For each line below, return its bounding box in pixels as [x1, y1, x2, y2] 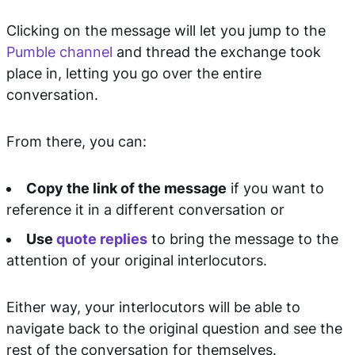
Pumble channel [6, 44, 113, 60]
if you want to [227, 180, 324, 197]
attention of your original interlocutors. [6, 252, 267, 269]
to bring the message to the [147, 231, 338, 247]
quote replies [56, 231, 147, 247]
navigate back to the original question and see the [6, 320, 342, 337]
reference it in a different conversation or [6, 201, 284, 218]
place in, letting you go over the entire [6, 65, 261, 82]
